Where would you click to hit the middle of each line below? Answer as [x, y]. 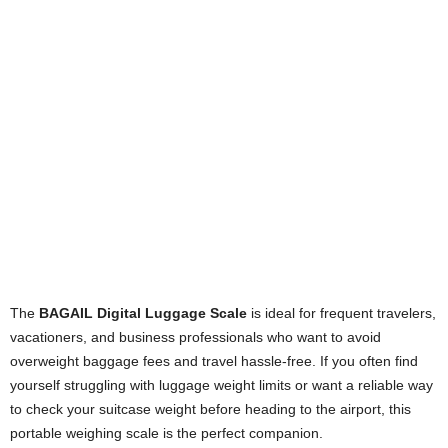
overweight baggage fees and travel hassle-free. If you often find [214, 360]
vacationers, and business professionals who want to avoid [195, 336]
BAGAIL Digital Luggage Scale [143, 312]
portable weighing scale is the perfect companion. [166, 432]
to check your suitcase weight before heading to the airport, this [210, 408]
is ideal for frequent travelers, [341, 312]
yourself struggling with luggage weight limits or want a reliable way [221, 384]
